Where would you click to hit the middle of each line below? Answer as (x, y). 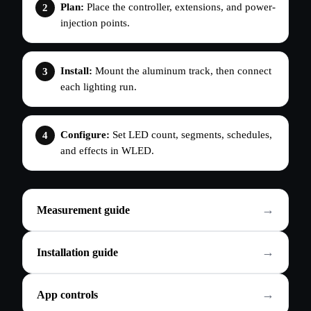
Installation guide (77, 252)
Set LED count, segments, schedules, (191, 135)
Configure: (85, 135)
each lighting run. (99, 87)
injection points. (95, 23)
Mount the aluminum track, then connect (182, 71)
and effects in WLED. (107, 151)
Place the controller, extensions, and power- (180, 7)
